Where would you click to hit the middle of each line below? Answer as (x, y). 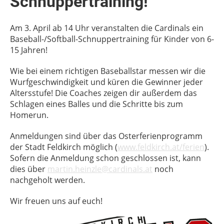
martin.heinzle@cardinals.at (100, 169)
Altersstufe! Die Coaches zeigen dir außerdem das (103, 93)
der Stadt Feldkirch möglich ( (64, 147)
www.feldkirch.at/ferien (161, 147)
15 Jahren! (29, 50)
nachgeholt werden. (47, 180)
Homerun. (29, 115)
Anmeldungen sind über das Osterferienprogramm (106, 136)
